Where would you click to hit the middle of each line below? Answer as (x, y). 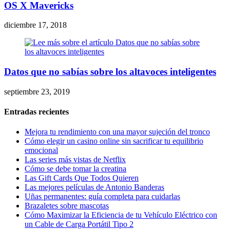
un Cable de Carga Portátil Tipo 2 (79, 224)
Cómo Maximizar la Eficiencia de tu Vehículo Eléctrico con (121, 215)
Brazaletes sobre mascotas (67, 206)
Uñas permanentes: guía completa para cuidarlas (102, 197)
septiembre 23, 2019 (37, 91)
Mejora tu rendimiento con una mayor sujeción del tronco (117, 132)
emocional (41, 150)
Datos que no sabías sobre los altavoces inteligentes (110, 72)
